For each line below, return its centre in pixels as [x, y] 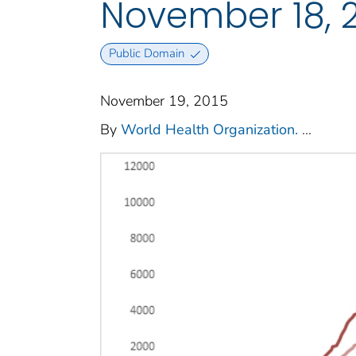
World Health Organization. [209, 129]
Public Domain [146, 54]
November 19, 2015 [164, 101]
